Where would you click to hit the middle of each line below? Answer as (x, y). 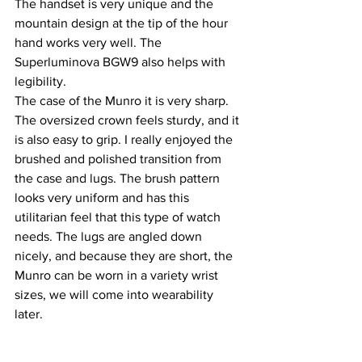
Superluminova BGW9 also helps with (122, 62)
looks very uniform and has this (103, 198)
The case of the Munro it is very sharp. (123, 101)
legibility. (42, 82)
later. (29, 314)
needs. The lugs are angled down (110, 237)
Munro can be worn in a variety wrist (118, 276)
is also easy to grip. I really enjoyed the (125, 140)
